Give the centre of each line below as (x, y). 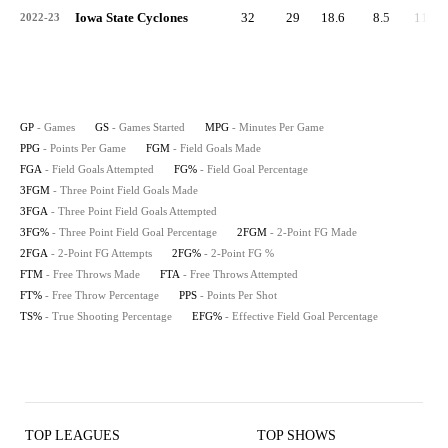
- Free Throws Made (93, 274)
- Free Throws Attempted (240, 274)
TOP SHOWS (296, 435)
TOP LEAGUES (72, 435)
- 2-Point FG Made (313, 232)
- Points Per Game (84, 148)
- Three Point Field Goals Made (125, 190)
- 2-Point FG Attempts (101, 253)
